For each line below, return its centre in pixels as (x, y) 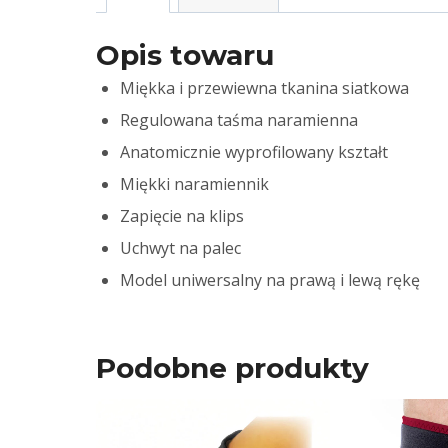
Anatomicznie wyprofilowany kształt (254, 152)
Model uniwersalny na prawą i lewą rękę (270, 280)
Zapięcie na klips (182, 216)
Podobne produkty (232, 368)
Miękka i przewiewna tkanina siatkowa (264, 88)
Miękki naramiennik (194, 184)
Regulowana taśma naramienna (239, 120)
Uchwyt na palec (180, 248)
